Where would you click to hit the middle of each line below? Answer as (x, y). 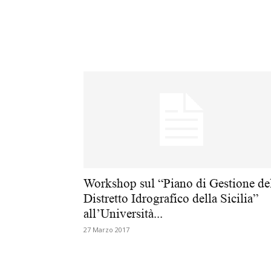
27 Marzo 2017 (106, 230)
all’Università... (123, 214)
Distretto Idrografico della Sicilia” (171, 198)
